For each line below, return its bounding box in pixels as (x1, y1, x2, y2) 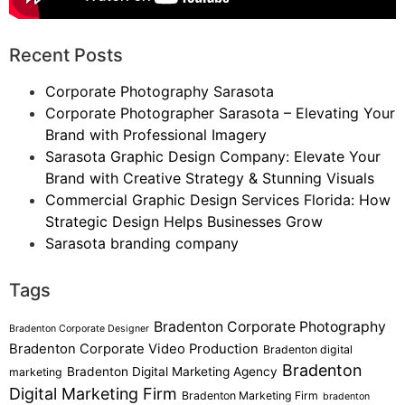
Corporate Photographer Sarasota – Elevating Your (45, 104, 395, 123)
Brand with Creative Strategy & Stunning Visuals (45, 169, 374, 188)
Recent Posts (9, 44, 123, 67)
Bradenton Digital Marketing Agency (67, 364, 278, 380)
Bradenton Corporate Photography (154, 318, 386, 336)
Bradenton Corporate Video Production (9, 341, 259, 358)
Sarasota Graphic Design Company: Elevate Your (45, 147, 381, 166)
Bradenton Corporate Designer (9, 323, 149, 335)
